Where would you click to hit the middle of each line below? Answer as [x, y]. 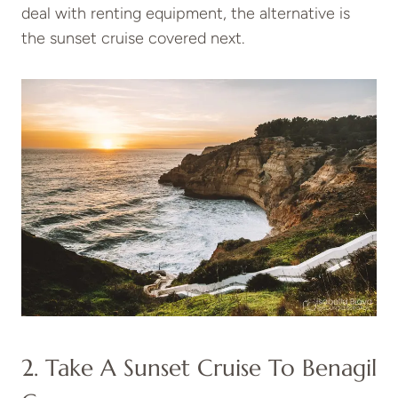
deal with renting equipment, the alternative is [186, 13]
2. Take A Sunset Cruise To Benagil [199, 367]
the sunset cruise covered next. [133, 38]
